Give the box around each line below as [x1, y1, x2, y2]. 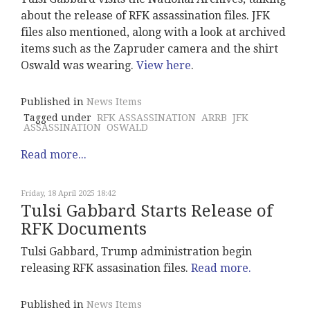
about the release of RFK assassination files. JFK [21, 9, 270, 23]
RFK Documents [21, 219, 147, 239]
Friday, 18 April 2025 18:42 [21, 189, 116, 199]
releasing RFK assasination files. [21, 262, 191, 275]
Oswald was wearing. [21, 59, 136, 73]
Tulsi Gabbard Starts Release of [21, 201, 273, 221]
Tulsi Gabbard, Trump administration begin [21, 245, 252, 259]
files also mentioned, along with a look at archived [21, 26, 286, 39]
